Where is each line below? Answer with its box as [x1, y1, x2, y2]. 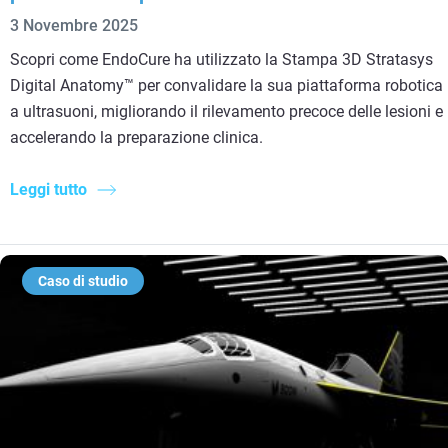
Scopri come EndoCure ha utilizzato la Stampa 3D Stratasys [10, 50, 433, 70]
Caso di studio [38, 273, 128, 290]
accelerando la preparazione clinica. [10, 128, 263, 148]
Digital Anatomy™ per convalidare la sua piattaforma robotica [10, 76, 443, 96]
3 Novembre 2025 [10, 16, 138, 36]
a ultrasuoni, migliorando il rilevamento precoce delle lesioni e [10, 102, 443, 122]
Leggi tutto [10, 180, 87, 200]
